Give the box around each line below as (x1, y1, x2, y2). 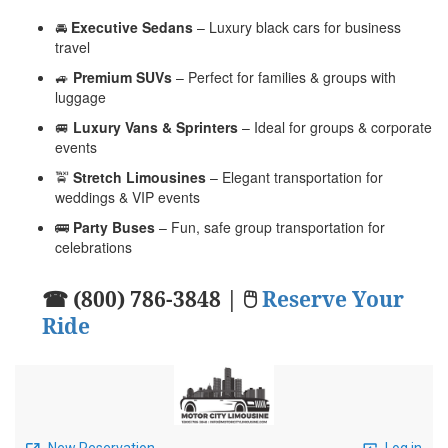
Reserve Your (262, 284, 404, 313)
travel (55, 36, 90, 57)
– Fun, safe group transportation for (155, 216, 385, 237)
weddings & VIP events (55, 186, 200, 207)
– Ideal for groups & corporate (238, 116, 432, 137)
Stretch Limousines (73, 166, 206, 187)
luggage (55, 86, 106, 107)
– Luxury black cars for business (193, 16, 401, 37)
